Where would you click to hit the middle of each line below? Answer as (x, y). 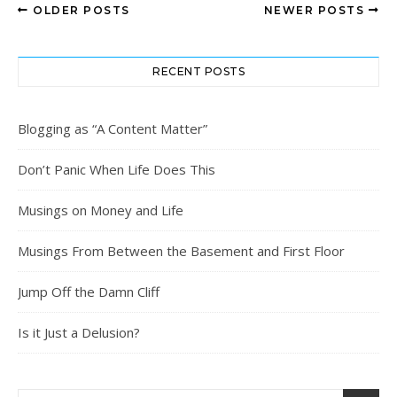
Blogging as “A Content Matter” (113, 129)
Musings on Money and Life (101, 210)
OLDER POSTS (79, 11)
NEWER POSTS (316, 11)
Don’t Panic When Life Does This (117, 170)
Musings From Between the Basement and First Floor (181, 251)
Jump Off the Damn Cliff (89, 292)
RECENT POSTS (198, 72)
